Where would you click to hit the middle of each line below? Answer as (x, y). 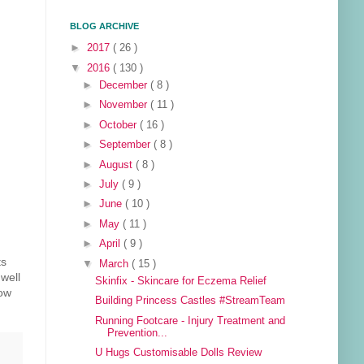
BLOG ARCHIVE (104, 26)
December (125, 85)
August (118, 165)
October (120, 125)
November (125, 105)
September (127, 145)
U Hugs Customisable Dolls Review (179, 353)
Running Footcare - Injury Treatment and (191, 321)
